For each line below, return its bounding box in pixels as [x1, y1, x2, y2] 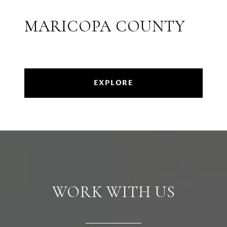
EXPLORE [93, 78, 134, 88]
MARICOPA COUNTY [24, 16, 185, 36]
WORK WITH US [52, 182, 175, 202]
